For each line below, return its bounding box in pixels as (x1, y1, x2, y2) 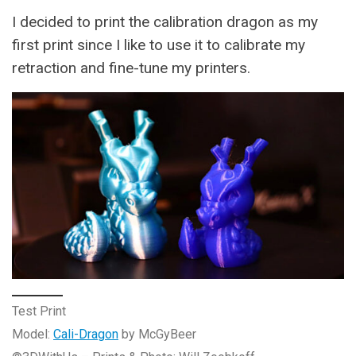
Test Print (12, 303, 66, 319)
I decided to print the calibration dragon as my (12, 12, 318, 31)
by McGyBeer (118, 326, 196, 342)
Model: (12, 326, 53, 342)
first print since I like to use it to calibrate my (12, 35, 305, 54)
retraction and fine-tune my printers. (12, 58, 250, 77)
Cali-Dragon (53, 326, 118, 342)
